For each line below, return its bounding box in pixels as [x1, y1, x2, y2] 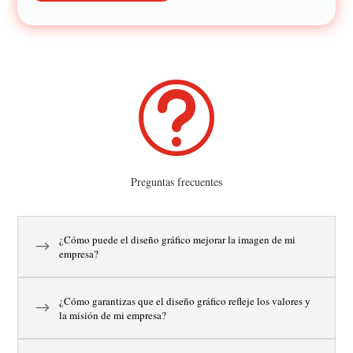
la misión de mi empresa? [59, 308, 167, 322]
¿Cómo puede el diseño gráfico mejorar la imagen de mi [59, 232, 296, 247]
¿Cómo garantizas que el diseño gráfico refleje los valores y [59, 294, 311, 308]
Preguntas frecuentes [131, 174, 222, 189]
